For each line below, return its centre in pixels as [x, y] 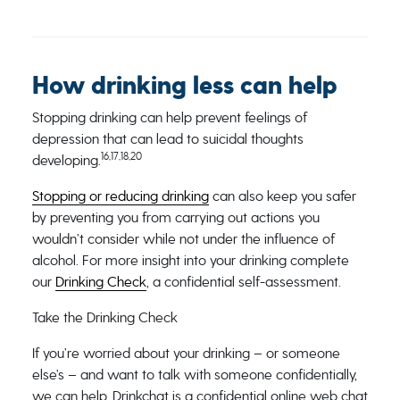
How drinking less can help [184, 86]
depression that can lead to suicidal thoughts [167, 139]
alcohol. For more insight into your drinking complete [190, 260]
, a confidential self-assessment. [243, 282]
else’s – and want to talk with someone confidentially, [194, 375]
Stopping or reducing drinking [120, 196]
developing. [66, 160]
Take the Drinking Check [106, 317]
